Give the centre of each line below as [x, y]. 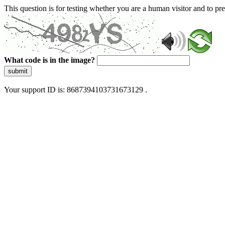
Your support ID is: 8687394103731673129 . [76, 90]
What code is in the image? [49, 60]
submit [18, 71]
